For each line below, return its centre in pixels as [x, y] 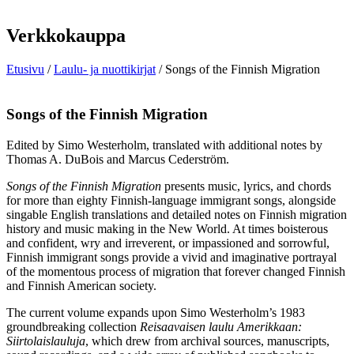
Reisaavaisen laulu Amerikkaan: [221, 326]
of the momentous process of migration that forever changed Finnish [176, 271]
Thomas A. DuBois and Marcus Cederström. [118, 159]
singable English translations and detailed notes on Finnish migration [177, 214]
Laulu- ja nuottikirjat [105, 70]
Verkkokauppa [66, 36]
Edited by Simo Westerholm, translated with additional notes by [164, 145]
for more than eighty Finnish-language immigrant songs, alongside [171, 200]
